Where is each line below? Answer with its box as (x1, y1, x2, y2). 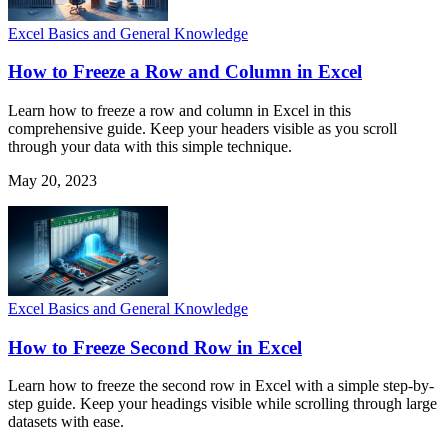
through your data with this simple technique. (8, 137, 292, 155)
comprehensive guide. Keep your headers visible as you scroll (8, 119, 397, 137)
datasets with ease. (8, 413, 124, 431)
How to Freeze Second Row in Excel (8, 336, 302, 358)
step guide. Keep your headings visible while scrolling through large (8, 395, 437, 413)
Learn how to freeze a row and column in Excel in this (8, 101, 351, 119)
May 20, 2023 (8, 171, 97, 189)
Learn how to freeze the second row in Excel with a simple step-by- (8, 377, 434, 395)
